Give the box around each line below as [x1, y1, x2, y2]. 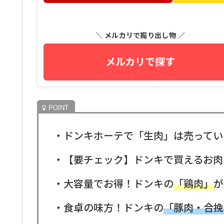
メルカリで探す [105, 54, 175, 68]
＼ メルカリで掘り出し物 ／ [95, 30, 185, 40]
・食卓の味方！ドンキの [53, 199, 163, 214]
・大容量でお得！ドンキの [53, 175, 173, 190]
